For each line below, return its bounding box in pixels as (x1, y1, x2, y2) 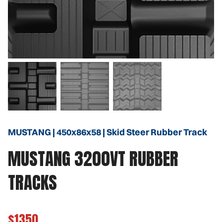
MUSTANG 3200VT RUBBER (8, 146, 178, 172)
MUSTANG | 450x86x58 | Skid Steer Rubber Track (8, 126, 207, 138)
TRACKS (8, 169, 57, 196)
